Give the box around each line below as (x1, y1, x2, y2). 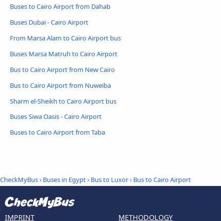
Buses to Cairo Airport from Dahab (10, 1, 110, 11)
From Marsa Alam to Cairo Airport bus (10, 33, 121, 42)
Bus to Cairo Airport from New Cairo (10, 65, 115, 74)
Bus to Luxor (91, 175, 128, 184)
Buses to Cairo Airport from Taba (10, 128, 105, 137)
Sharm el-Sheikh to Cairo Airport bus (10, 96, 116, 106)
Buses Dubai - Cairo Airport (10, 17, 88, 27)
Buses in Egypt (43, 175, 86, 184)
